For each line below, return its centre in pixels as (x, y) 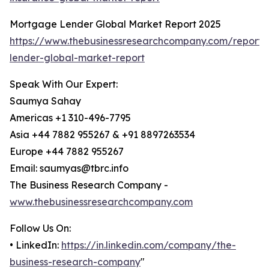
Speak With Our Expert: (64, 84)
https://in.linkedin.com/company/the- (149, 245)
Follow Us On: (40, 228)
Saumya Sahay (45, 101)
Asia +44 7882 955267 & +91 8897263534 (102, 135)
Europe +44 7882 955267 (67, 152)
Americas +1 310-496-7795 (70, 118)
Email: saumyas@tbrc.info (69, 168)
